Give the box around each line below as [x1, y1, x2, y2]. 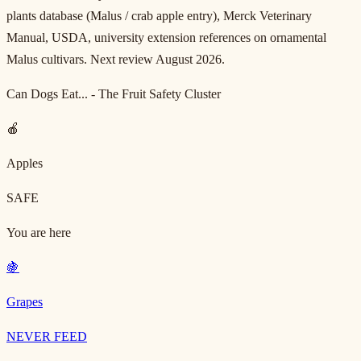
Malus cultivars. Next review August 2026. [6, 52, 225, 66]
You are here [6, 225, 71, 239]
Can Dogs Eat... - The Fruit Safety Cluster [6, 86, 221, 101]
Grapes [6, 294, 43, 309]
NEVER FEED [6, 329, 87, 343]
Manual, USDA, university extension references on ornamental [6, 30, 326, 44]
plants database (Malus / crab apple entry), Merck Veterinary [6, 8, 312, 23]
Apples [6, 156, 43, 170]
